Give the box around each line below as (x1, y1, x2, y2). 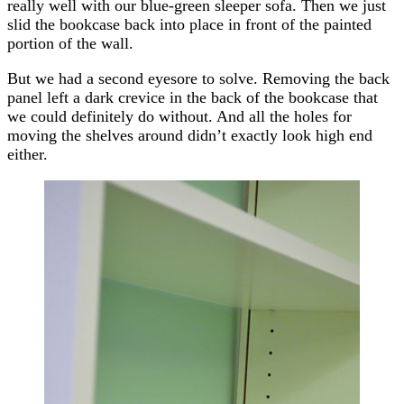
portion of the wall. (7, 33, 133, 52)
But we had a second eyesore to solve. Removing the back (7, 69, 390, 87)
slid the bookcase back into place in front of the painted (7, 14, 372, 33)
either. (7, 144, 48, 163)
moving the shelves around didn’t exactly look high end (7, 125, 372, 144)
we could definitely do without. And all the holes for (7, 106, 352, 125)
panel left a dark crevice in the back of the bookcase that (7, 87, 378, 106)
